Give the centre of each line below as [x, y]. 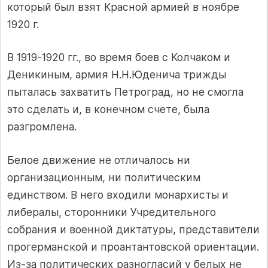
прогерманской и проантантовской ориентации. [133, 246]
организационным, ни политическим [104, 177]
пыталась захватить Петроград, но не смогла [125, 92]
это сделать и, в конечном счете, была [108, 109]
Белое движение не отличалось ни [99, 160]
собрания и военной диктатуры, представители [133, 229]
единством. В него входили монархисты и [118, 194]
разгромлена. [42, 127]
